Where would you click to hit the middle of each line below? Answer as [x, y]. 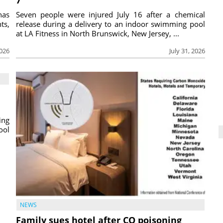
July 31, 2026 [187, 51]
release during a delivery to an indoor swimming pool [111, 24]
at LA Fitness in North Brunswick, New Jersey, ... [98, 33]
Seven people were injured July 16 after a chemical [111, 14]
